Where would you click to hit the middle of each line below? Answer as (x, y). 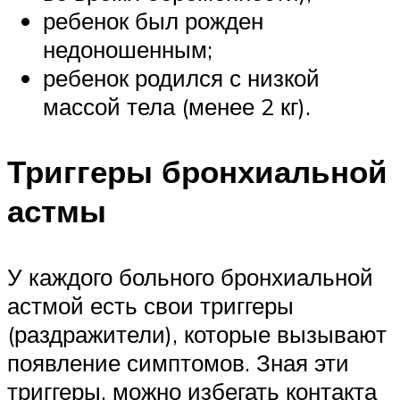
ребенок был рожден (153, 21)
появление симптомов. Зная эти (178, 362)
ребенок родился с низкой (181, 78)
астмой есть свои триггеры (150, 305)
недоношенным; (128, 50)
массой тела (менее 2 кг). (177, 107)
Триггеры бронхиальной (197, 172)
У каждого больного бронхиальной (190, 276)
